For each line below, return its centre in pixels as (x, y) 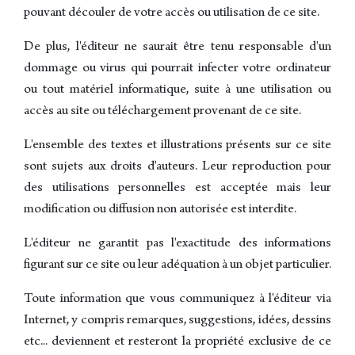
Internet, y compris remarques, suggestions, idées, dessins (177, 321)
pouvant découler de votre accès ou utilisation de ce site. (172, 14)
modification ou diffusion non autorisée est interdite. (160, 210)
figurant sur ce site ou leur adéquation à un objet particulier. (177, 266)
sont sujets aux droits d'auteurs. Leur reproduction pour (177, 168)
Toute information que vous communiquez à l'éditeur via (177, 300)
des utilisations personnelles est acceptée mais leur (177, 189)
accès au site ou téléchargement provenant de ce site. (162, 112)
